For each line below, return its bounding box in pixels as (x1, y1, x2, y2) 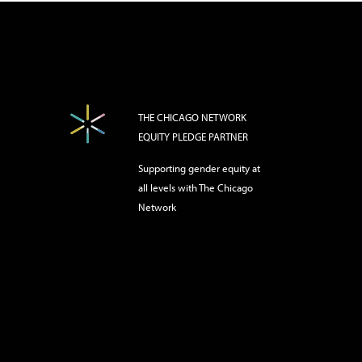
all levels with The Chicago (138, 181, 253, 194)
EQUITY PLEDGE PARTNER (138, 130, 248, 143)
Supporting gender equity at (138, 162, 260, 175)
